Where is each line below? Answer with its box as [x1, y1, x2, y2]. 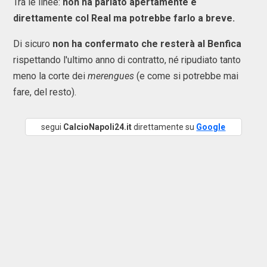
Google [196, 122, 226, 132]
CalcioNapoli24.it [63, 122, 132, 132]
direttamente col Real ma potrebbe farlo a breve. [13, 13, 235, 24]
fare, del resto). [13, 86, 79, 98]
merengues [88, 70, 134, 82]
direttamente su [132, 122, 197, 132]
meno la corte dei [13, 70, 88, 82]
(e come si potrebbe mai [134, 70, 238, 82]
